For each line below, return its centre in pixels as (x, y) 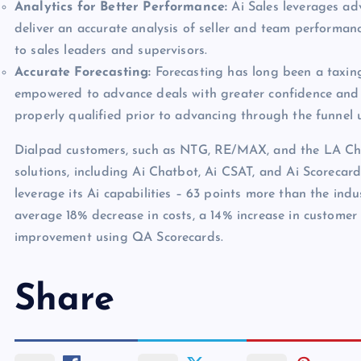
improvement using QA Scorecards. (119, 237)
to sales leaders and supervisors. (111, 50)
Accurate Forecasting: (83, 72)
